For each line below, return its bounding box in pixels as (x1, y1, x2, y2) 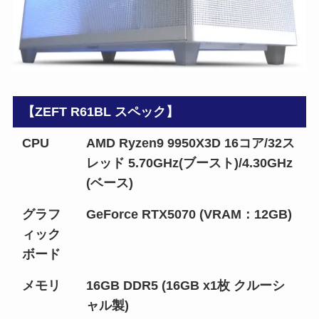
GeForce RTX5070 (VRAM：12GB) (86, 207, 293, 222)
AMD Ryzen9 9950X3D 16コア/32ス (86, 136, 296, 151)
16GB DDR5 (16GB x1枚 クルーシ (86, 278, 286, 293)
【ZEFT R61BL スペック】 (22, 105, 179, 120)
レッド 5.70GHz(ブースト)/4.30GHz (86, 156, 293, 171)
